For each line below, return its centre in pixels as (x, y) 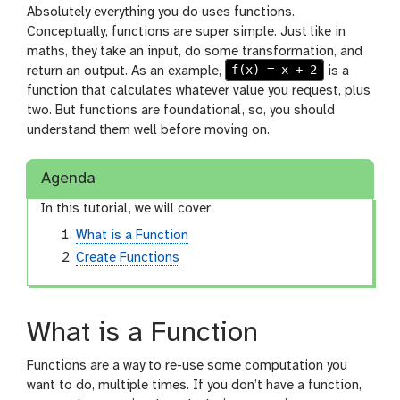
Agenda (69, 179)
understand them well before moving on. (148, 130)
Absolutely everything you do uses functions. (161, 12)
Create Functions (128, 258)
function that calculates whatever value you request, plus (199, 91)
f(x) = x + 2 (275, 70)
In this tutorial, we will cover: (127, 209)
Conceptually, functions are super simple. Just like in (186, 32)
